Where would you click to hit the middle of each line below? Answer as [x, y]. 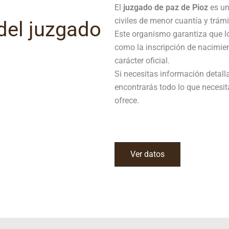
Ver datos [147, 154]
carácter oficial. [142, 61]
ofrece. [127, 100]
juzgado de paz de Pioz [166, 7]
